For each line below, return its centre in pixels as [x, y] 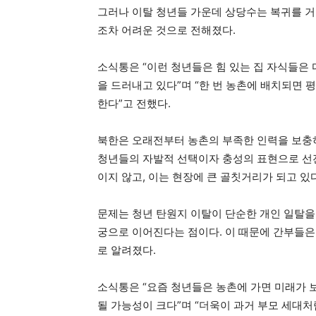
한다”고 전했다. [134, 103]
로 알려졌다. [127, 250]
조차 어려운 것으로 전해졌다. [166, 30]
